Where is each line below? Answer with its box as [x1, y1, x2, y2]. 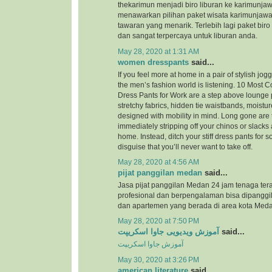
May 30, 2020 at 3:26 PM [118, 256, 199, 263]
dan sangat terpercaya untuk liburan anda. [118, 32, 257, 40]
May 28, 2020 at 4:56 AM [118, 158, 199, 166]
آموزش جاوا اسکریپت [118, 240, 183, 248]
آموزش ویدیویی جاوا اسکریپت [118, 227, 219, 237]
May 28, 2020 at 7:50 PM [118, 217, 199, 225]
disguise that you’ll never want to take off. [118, 143, 253, 151]
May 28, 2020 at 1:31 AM [118, 47, 199, 55]
